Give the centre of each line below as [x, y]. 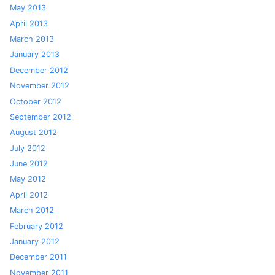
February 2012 [37, 226]
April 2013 [29, 23]
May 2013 [28, 8]
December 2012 [39, 70]
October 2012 [36, 101]
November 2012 [40, 86]
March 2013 [32, 39]
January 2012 [35, 242]
